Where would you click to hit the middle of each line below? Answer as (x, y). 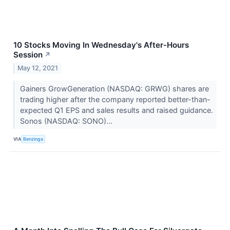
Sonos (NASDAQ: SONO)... (67, 121)
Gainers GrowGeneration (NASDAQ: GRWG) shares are (114, 88)
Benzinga (33, 139)
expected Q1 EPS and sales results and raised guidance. (116, 110)
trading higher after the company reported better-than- (115, 99)
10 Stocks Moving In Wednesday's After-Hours (101, 45)
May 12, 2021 (38, 68)
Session (28, 55)
